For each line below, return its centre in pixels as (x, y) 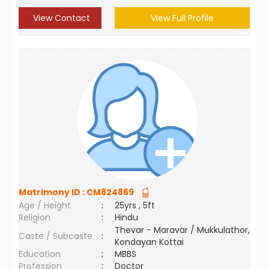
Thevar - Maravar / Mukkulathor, (183, 230)
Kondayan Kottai (150, 242)
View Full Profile (183, 18)
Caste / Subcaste (56, 236)
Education (40, 254)
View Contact (60, 18)
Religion (35, 217)
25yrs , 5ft (135, 205)
